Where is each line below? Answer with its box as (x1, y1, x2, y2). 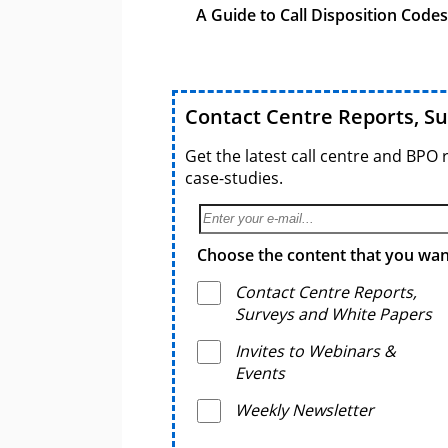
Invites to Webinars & (235, 339, 396, 362)
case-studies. (185, 166, 283, 189)
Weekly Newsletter (235, 398, 374, 421)
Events (235, 361, 285, 384)
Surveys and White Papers (235, 302, 432, 325)
